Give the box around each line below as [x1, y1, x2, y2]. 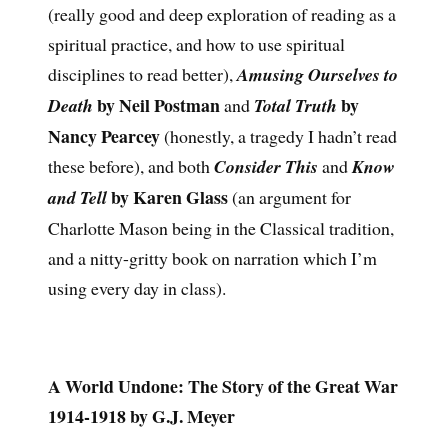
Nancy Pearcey [47, 122, 160, 149]
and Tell [47, 184, 107, 210]
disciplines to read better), [47, 61, 237, 86]
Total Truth [253, 92, 337, 118]
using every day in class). [47, 275, 226, 300]
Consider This [213, 153, 318, 179]
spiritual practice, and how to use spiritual [47, 31, 345, 56]
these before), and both [47, 153, 214, 178]
